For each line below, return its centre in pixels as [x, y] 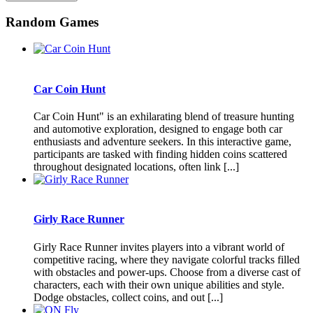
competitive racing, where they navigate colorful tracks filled [167, 259]
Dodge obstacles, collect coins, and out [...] [128, 297]
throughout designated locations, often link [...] [136, 166]
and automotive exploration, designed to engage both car [158, 129]
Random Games [52, 22]
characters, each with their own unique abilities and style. [159, 284]
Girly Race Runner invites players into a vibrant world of [159, 247]
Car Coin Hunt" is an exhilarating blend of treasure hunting [164, 116]
